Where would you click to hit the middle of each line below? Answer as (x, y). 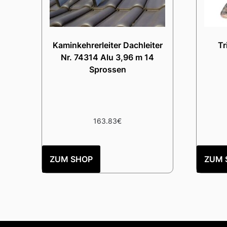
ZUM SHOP (71, 159)
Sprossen (107, 70)
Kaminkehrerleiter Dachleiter (107, 45)
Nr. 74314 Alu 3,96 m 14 (108, 58)
